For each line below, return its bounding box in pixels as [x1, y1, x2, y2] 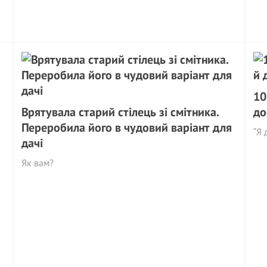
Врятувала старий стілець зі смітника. [21, 104, 219, 120]
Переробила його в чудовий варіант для [21, 120, 232, 135]
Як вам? [21, 157, 54, 169]
